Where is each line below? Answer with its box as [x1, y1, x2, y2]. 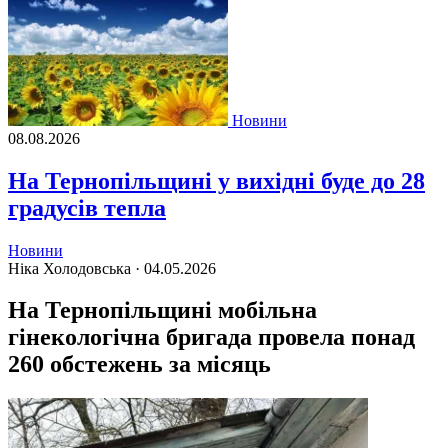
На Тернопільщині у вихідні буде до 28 [8, 167, 425, 194]
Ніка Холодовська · [8, 259, 144, 277]
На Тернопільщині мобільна [8, 297, 317, 324]
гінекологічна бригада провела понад [8, 324, 415, 351]
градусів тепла [8, 194, 166, 221]
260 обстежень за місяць [8, 351, 271, 378]
